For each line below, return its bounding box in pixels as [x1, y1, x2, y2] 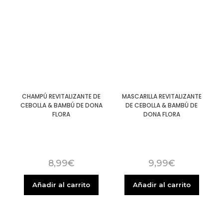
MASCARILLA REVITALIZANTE [121, 92, 202, 101]
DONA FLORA [143, 110, 180, 118]
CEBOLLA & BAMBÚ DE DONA [20, 101, 103, 110]
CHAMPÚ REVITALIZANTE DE [22, 92, 101, 101]
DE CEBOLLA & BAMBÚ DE [125, 101, 198, 110]
